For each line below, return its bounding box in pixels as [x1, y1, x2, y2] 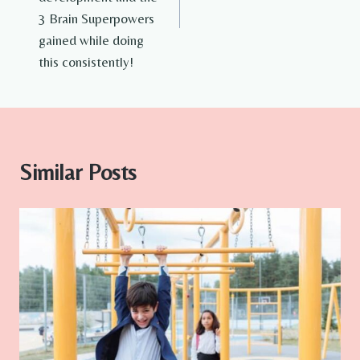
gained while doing [39, 32, 144, 49]
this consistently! [39, 54, 133, 71]
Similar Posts [19, 159, 137, 186]
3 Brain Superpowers [39, 10, 154, 27]
